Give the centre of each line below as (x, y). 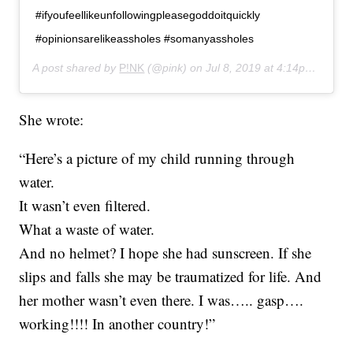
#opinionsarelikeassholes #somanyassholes (145, 39)
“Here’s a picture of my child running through (157, 158)
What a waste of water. (87, 229)
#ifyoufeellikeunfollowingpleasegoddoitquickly (148, 15)
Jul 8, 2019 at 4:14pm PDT (256, 68)
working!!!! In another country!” (117, 324)
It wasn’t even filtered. (85, 206)
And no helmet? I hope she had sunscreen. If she (165, 253)
